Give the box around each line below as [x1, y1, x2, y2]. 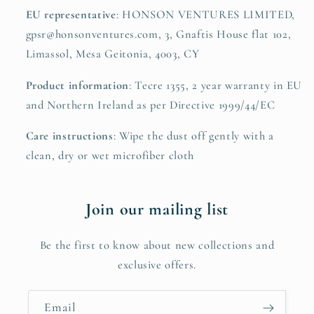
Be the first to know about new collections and [39, 238, 275, 252]
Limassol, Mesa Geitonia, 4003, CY [25, 47, 200, 62]
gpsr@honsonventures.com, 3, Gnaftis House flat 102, [25, 27, 292, 42]
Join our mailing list [85, 198, 229, 219]
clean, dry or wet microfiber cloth [25, 149, 194, 163]
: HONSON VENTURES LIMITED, [116, 8, 295, 22]
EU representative [25, 8, 116, 22]
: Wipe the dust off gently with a [113, 129, 274, 144]
